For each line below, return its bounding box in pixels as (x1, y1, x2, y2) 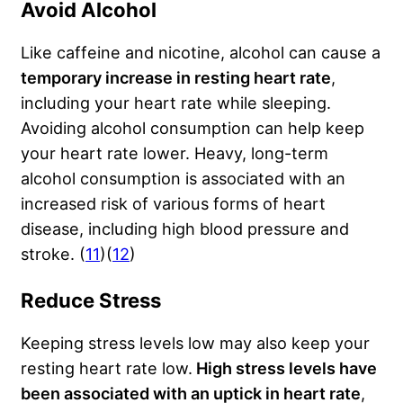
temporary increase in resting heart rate (21, 67, 331, 88)
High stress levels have (193, 358, 377, 379)
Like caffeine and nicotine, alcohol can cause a (21, 42, 381, 63)
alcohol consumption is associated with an (21, 168, 345, 189)
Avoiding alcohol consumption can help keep (21, 118, 364, 139)
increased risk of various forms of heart (21, 193, 326, 214)
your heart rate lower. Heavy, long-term (21, 143, 328, 164)
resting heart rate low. (21, 358, 193, 379)
